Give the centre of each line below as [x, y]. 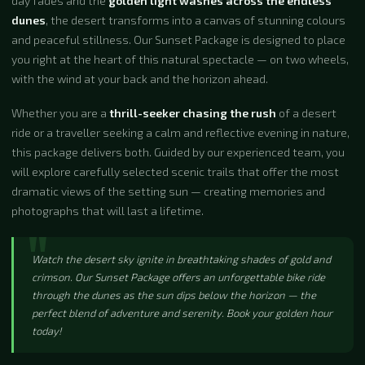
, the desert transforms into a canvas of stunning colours [196, 20]
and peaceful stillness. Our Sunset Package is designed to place [178, 40]
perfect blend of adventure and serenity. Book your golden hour [182, 313]
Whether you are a [60, 113]
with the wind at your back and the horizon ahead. [140, 79]
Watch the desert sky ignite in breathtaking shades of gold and [181, 259]
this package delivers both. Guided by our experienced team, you [178, 152]
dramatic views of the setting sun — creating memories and [168, 191]
